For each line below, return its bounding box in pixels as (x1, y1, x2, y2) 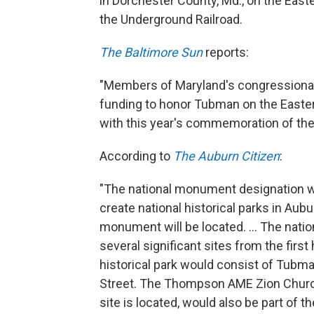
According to (100, 149, 173, 163)
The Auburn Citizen (173, 149, 280, 163)
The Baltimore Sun (100, 45, 203, 60)
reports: (203, 45, 249, 60)
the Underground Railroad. (100, 12, 243, 27)
